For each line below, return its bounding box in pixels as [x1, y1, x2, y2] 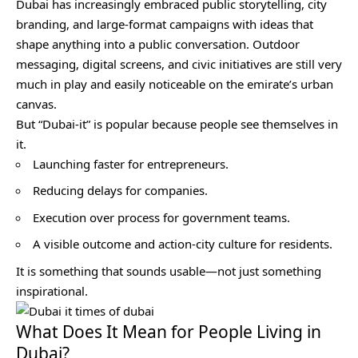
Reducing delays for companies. [33, 182, 208, 199]
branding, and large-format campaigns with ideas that [16, 15, 313, 32]
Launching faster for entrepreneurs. [33, 155, 229, 172]
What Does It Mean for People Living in [16, 320, 321, 343]
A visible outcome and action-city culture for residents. [33, 236, 332, 253]
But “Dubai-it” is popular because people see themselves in [16, 115, 338, 132]
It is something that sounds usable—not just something [16, 262, 321, 279]
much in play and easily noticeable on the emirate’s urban [16, 75, 333, 92]
